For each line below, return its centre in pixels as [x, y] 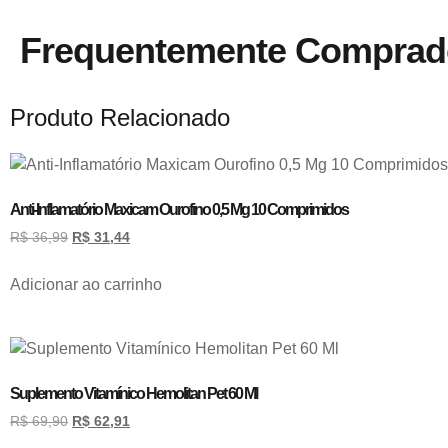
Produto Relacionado [120, 118]
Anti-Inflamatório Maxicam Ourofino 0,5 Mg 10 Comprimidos [179, 210]
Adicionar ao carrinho [86, 285]
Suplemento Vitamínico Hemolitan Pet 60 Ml [133, 394]
